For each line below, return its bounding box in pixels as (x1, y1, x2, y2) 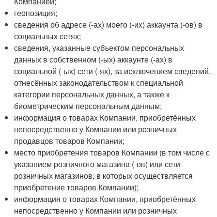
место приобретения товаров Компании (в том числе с (14, 147, 210, 158)
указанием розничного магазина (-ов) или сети (14, 158, 181, 170)
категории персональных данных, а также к (14, 89, 170, 100)
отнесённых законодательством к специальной (14, 77, 184, 88)
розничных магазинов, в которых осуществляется (14, 170, 193, 181)
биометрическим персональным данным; (14, 100, 162, 111)
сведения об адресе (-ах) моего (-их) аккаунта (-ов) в (14, 19, 203, 30)
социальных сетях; (14, 31, 81, 42)
